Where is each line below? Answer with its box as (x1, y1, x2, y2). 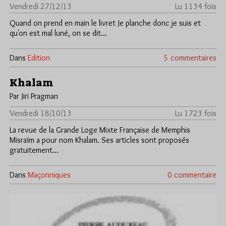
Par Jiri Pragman (10, 91, 58, 101)
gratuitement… (10, 145, 59, 155)
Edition (28, 53, 50, 63)
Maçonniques (28, 170, 71, 180)
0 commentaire (167, 170, 216, 180)
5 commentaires (164, 53, 216, 63)
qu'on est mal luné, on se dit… (10, 28, 107, 38)
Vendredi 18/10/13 (10, 108, 72, 119)
